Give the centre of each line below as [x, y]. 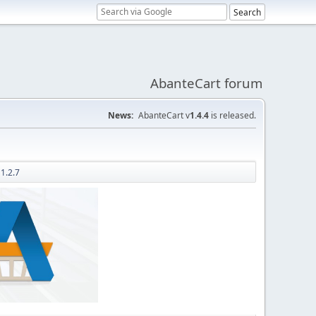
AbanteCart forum [206, 83]
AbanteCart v [164, 115]
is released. [232, 115]
